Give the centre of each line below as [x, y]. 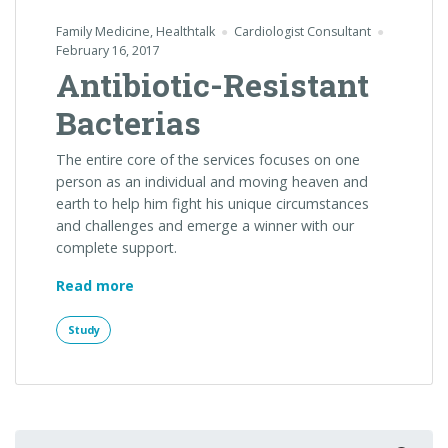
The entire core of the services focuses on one [208, 159]
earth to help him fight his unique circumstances [212, 203]
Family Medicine [103, 31]
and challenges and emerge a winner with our [205, 225]
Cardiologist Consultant [302, 31]
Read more [95, 285]
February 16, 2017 [108, 50]
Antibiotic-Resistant [212, 84]
